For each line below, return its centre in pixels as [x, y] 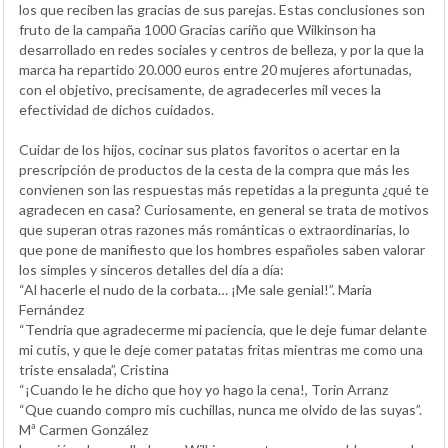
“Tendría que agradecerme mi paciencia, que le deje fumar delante [223, 329]
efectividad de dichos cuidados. [116, 109]
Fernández [51, 309]
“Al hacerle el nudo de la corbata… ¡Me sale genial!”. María [195, 289]
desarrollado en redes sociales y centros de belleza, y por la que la [221, 49]
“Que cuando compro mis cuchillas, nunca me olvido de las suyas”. [220, 409]
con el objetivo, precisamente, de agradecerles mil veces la [200, 89]
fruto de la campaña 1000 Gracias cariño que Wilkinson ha [197, 29]
